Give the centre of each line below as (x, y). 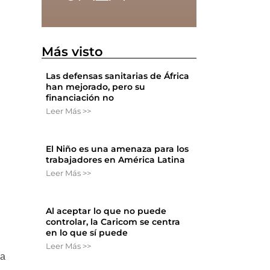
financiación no (80, 98)
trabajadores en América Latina (116, 160)
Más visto (73, 52)
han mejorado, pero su (96, 87)
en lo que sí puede (87, 233)
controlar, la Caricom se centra (113, 222)
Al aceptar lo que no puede (106, 211)
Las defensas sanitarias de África (118, 76)
